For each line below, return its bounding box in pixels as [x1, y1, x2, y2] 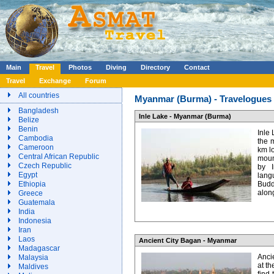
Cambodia [18, 134, 53, 143]
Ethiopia [18, 180, 46, 188]
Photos [68, 64, 92, 71]
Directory [141, 64, 170, 71]
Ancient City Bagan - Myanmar [139, 236, 237, 244]
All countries [18, 91, 59, 100]
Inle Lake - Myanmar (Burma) [139, 113, 231, 120]
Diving [106, 64, 127, 71]
